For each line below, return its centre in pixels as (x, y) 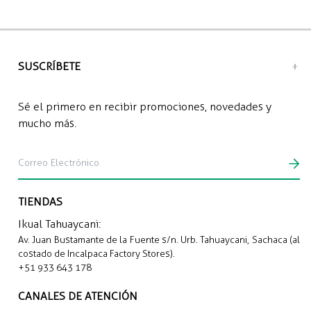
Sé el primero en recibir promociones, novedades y (145, 107)
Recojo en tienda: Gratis (69, 13)
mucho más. (47, 123)
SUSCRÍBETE (49, 66)
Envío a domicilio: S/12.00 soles (90, 32)
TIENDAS (40, 202)
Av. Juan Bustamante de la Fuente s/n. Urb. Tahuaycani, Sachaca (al (159, 239)
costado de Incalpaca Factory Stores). (96, 253)
